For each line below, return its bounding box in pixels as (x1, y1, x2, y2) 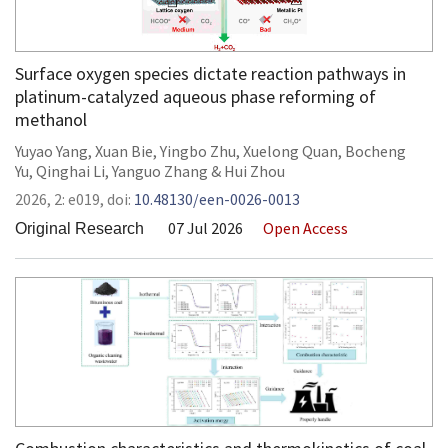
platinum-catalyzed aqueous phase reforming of (15, 85, 376, 108)
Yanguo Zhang (112, 161, 208, 181)
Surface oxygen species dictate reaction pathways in (15, 62, 406, 85)
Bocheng (345, 141, 406, 161)
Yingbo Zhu (160, 141, 236, 161)
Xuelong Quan (243, 141, 338, 161)
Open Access (263, 218, 348, 238)
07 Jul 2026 (168, 218, 243, 238)
